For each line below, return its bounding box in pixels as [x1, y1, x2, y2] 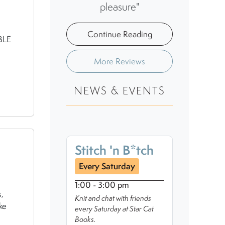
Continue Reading [87, 29, 152, 40]
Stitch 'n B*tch [75, 141, 154, 159]
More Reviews [94, 56, 145, 67]
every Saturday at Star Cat [75, 203, 154, 213]
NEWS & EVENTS [74, 84, 165, 97]
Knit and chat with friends [75, 193, 151, 203]
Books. [75, 214, 95, 224]
